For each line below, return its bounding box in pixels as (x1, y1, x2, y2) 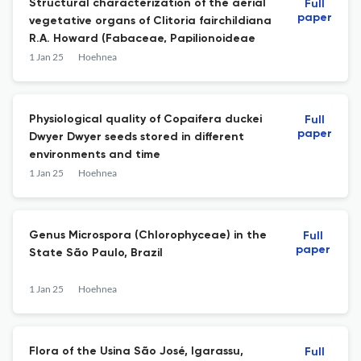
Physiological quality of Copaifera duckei (29, 114, 262, 125)
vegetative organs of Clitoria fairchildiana (29, 15, 272, 27)
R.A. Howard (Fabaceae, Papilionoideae (29, 33, 255, 44)
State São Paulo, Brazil (29, 247, 163, 259)
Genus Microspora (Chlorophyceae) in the (29, 230, 267, 241)
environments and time (29, 149, 160, 160)
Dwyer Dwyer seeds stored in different (29, 131, 244, 143)
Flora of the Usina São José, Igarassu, (29, 346, 243, 357)
